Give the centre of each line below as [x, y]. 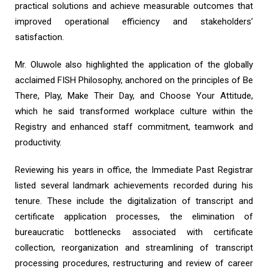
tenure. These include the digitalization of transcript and [134, 201]
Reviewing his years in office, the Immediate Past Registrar [134, 170]
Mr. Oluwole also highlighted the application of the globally [134, 65]
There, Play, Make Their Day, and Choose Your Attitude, [134, 96]
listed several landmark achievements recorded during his [134, 185]
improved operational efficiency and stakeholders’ [134, 22]
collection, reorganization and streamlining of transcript [134, 248]
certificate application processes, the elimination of [134, 217]
